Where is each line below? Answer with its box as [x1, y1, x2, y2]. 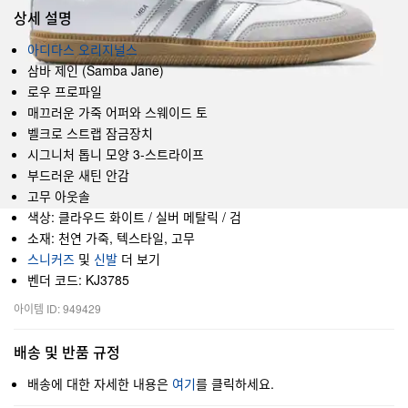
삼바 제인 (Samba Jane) [27, 61, 164, 79]
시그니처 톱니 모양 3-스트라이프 [27, 145, 204, 163]
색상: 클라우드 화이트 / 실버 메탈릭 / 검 [27, 208, 241, 226]
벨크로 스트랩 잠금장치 [27, 124, 153, 142]
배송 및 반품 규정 [14, 342, 120, 362]
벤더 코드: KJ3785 [27, 270, 129, 289]
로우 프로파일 [27, 82, 102, 100]
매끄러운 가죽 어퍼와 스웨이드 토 [27, 103, 208, 121]
